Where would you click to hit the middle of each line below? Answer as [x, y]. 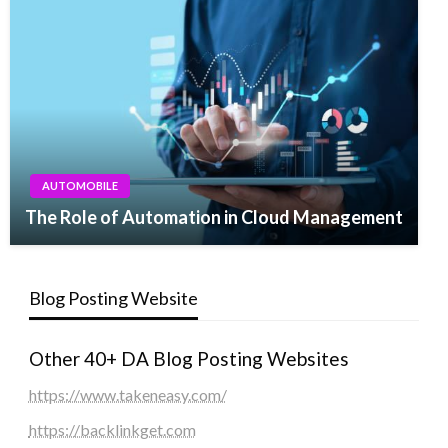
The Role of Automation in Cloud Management [214, 217]
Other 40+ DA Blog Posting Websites [188, 359]
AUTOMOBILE [80, 186]
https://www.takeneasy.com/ [127, 395]
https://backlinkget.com [112, 430]
